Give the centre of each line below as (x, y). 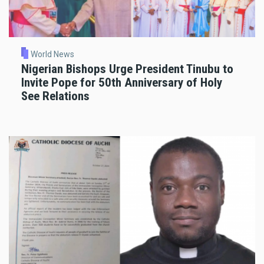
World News (52, 54)
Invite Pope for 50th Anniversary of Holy (122, 82)
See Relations (55, 96)
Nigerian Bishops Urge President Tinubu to (127, 69)
